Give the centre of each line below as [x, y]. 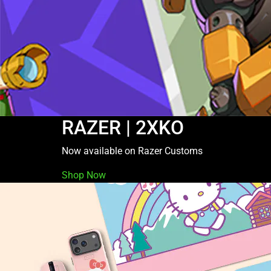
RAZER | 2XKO [123, 128]
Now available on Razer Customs [132, 151]
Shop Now [84, 175]
